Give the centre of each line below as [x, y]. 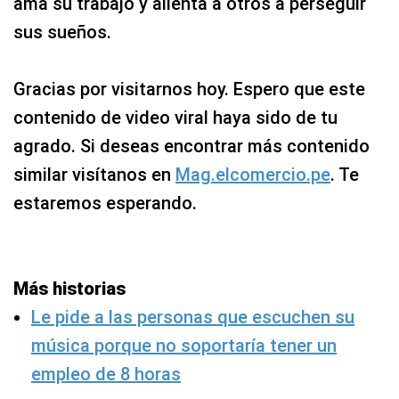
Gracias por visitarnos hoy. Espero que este [189, 89]
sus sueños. [62, 32]
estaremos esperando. [105, 203]
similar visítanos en [94, 175]
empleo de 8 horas [106, 374]
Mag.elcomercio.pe [253, 175]
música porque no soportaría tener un [184, 346]
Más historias [69, 289]
